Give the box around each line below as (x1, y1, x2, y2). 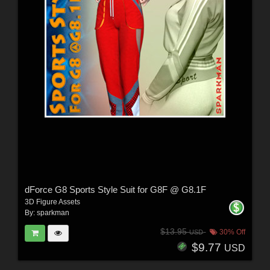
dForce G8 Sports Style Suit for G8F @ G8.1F (24, 184, 206, 195)
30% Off (218, 227, 246, 236)
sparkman (36, 209, 69, 218)
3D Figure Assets (24, 198, 80, 207)
